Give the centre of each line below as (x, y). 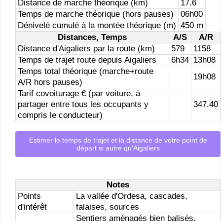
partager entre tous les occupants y (83, 104)
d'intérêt (32, 207)
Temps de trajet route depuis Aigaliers (87, 60)
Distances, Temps (92, 37)
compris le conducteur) (60, 115)
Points (29, 196)
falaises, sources (108, 207)
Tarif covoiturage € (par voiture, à (79, 93)
